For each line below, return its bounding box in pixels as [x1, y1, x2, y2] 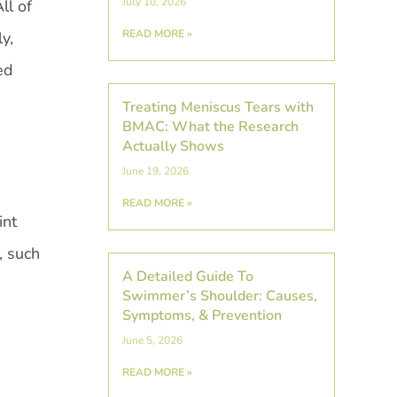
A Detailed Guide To [121, 266, 253, 286]
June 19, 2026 [121, 163, 189, 178]
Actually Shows [121, 136, 224, 156]
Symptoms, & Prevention [121, 305, 282, 325]
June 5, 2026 [121, 332, 183, 347]
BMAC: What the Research [121, 116, 299, 136]
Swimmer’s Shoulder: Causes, [121, 285, 317, 306]
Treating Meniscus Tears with [121, 97, 314, 117]
